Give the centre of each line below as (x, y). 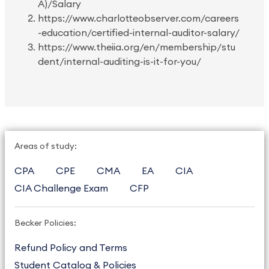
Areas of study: (46, 146)
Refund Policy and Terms (71, 248)
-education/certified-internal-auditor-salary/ (139, 33)
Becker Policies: (45, 223)
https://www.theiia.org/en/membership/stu (137, 47)
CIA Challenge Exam (61, 188)
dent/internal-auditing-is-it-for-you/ (119, 62)
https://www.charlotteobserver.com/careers (138, 18)
